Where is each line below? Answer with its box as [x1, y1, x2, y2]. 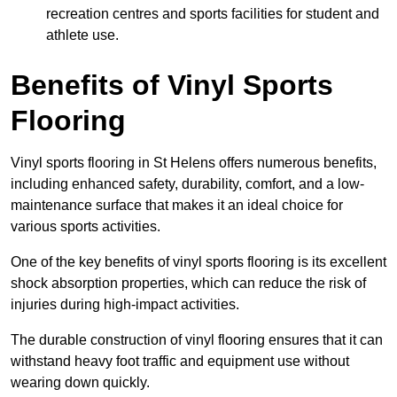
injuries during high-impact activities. [11, 296, 239, 312]
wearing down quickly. [11, 374, 150, 390]
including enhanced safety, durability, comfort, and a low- [11, 175, 364, 191]
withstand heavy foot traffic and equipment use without [11, 353, 349, 369]
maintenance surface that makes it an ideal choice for [11, 197, 343, 213]
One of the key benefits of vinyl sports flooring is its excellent [11, 253, 386, 269]
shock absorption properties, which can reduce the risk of [11, 275, 366, 291]
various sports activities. [11, 218, 160, 234]
